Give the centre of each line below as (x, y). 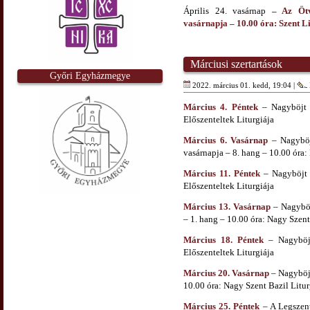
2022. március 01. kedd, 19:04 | (244, 85)
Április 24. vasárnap (228, 10)
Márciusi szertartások (236, 64)
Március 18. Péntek (224, 239)
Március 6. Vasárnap (226, 140)
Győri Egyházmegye (90, 75)
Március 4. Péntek (221, 107)
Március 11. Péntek (222, 173)
